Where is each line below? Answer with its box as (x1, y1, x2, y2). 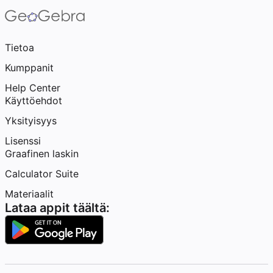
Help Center (5, 82, 60, 94)
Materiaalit (5, 188, 54, 200)
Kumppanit (5, 62, 54, 74)
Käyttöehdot (5, 94, 62, 107)
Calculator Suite (5, 168, 79, 180)
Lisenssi (5, 135, 41, 147)
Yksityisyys (5, 115, 57, 127)
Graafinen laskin (5, 147, 79, 160)
